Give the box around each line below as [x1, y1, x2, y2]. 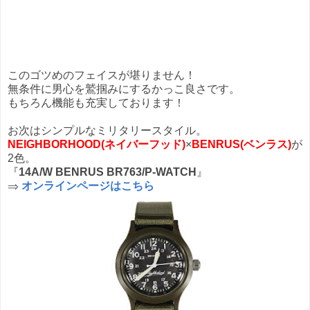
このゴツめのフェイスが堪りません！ [8, 69, 196, 81]
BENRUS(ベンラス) [192, 138, 291, 150]
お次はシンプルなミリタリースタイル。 [8, 124, 207, 136]
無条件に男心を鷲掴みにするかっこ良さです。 [8, 82, 240, 95]
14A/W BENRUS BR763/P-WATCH [19, 165, 197, 178]
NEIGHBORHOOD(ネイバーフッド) [8, 138, 185, 150]
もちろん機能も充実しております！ [8, 96, 185, 109]
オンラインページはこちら [21, 179, 154, 192]
